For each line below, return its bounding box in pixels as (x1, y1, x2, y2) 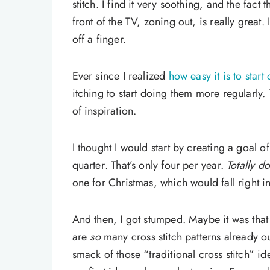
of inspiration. (72, 103, 137, 119)
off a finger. (72, 31, 126, 48)
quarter (72, 157, 105, 174)
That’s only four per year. (108, 157, 227, 174)
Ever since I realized (72, 68, 169, 84)
